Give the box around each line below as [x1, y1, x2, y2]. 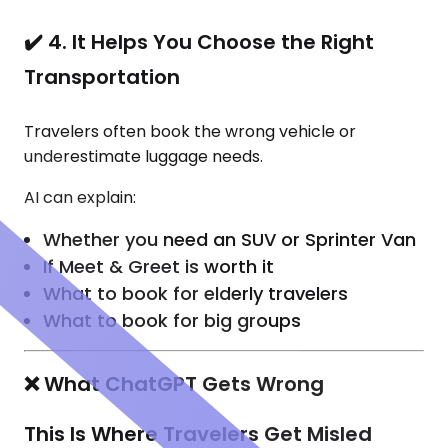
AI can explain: [24, 186, 136, 210]
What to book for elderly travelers [43, 281, 349, 307]
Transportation [24, 63, 180, 92]
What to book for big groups [43, 308, 302, 334]
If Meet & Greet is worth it [43, 254, 275, 280]
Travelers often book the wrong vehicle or [24, 120, 356, 144]
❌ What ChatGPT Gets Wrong [24, 369, 324, 398]
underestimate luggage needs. [24, 145, 263, 169]
